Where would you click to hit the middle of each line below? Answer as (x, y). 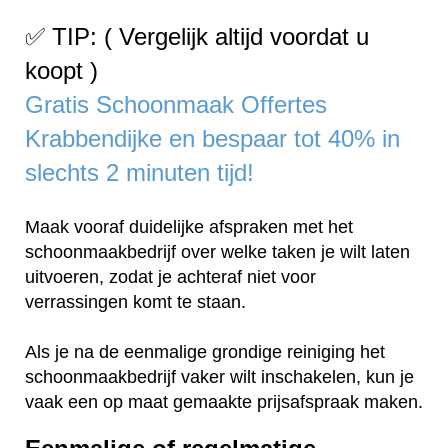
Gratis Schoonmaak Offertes (176, 105)
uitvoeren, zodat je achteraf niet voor (170, 277)
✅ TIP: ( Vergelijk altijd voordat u (197, 37)
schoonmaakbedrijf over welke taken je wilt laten (217, 252)
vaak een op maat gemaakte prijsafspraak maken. (224, 402)
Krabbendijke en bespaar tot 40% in (212, 139)
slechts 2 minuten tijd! (139, 173)
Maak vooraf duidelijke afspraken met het (189, 227)
